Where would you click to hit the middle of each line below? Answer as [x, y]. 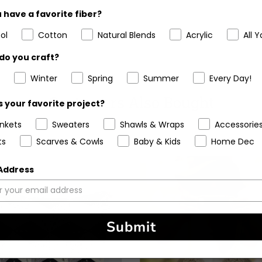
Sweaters [71, 124]
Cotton [53, 35]
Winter [44, 78]
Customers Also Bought [131, 103]
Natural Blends [127, 35]
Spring [100, 78]
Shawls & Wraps [152, 124]
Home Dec [233, 141]
